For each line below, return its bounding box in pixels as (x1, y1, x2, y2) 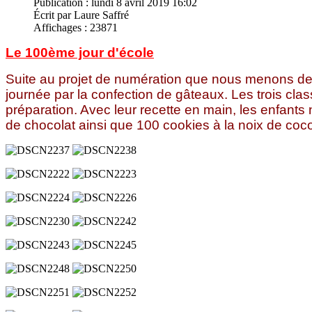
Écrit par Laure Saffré (33, 8, 129, 21)
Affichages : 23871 (33, 21, 118, 33)
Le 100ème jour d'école (6, 45, 154, 60)
